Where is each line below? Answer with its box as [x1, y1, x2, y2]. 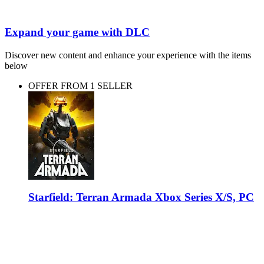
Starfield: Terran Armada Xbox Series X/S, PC [28, 190, 254, 203]
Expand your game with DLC [5, 26, 150, 39]
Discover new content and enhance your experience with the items [5, 50, 251, 61]
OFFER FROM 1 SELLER [28, 81, 133, 91]
